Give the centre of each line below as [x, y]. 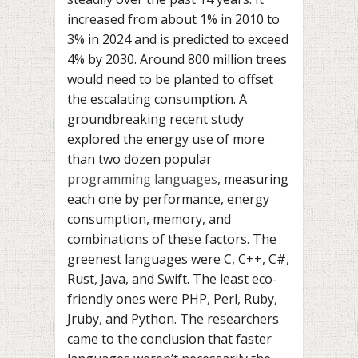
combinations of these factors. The [172, 239]
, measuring [253, 179]
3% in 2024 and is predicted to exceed [178, 40]
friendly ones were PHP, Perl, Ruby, [172, 299]
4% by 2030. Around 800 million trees [177, 60]
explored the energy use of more [166, 139]
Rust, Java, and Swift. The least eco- [172, 279]
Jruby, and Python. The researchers [173, 319]
